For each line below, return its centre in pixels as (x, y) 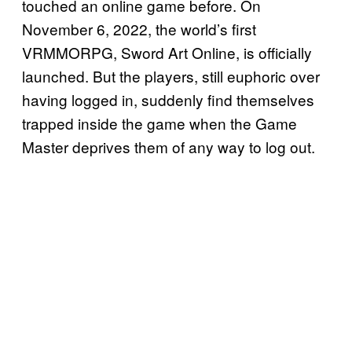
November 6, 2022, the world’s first (139, 28)
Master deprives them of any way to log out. (169, 146)
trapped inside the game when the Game (159, 123)
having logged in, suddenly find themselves (168, 99)
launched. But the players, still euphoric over (171, 75)
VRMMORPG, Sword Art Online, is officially (167, 52)
